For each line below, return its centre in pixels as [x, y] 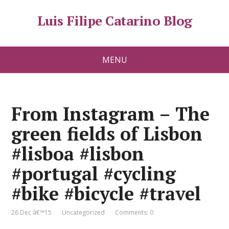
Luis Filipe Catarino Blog [114, 20]
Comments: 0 [134, 212]
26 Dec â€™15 [32, 212]
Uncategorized [84, 212]
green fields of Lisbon [107, 134]
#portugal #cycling [94, 174]
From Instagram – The [111, 114]
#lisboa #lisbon [78, 154]
